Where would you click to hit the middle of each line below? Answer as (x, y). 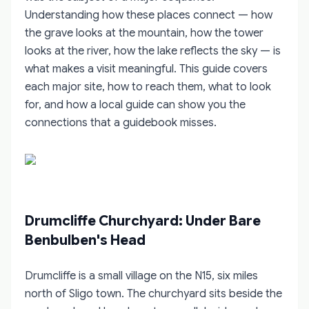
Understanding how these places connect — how (149, 15)
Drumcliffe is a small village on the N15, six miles (141, 276)
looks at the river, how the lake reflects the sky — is (153, 51)
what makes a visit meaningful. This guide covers (146, 69)
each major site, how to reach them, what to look (148, 87)
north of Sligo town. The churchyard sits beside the (153, 293)
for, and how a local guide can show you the (135, 104)
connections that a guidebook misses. (121, 122)
